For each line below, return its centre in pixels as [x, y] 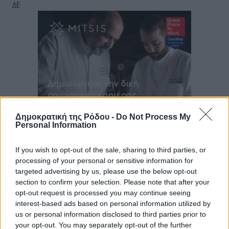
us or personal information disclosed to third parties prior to [111, 214]
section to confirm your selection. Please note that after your [112, 182]
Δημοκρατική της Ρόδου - [66, 117]
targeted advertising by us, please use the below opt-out [106, 171]
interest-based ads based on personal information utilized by [113, 203]
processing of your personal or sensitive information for [104, 160]
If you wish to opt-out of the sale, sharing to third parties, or [111, 150]
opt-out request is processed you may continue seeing [103, 192]
